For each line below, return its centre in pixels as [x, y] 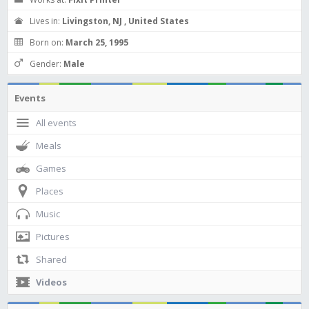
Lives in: [46, 21]
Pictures [53, 237]
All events [56, 123]
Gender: [47, 64]
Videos [51, 282]
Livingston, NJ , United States [126, 21]
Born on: [48, 42]
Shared [51, 259]
